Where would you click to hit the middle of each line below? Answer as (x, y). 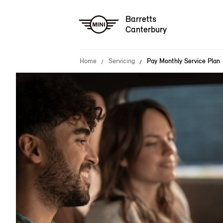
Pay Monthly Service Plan (183, 61)
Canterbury (146, 30)
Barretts (141, 19)
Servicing (122, 61)
